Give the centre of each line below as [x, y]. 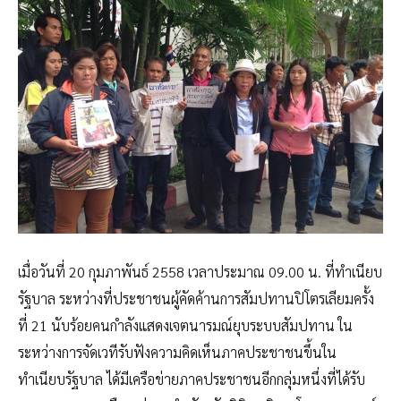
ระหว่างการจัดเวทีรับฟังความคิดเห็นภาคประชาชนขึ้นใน [177, 353]
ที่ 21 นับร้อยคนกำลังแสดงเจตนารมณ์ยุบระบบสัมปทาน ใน [185, 326]
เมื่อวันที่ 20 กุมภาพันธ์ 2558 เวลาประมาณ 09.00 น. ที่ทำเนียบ [200, 272]
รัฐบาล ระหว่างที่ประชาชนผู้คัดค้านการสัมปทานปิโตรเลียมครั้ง [196, 299]
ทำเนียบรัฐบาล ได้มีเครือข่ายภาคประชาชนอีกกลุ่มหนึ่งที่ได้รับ [192, 380]
